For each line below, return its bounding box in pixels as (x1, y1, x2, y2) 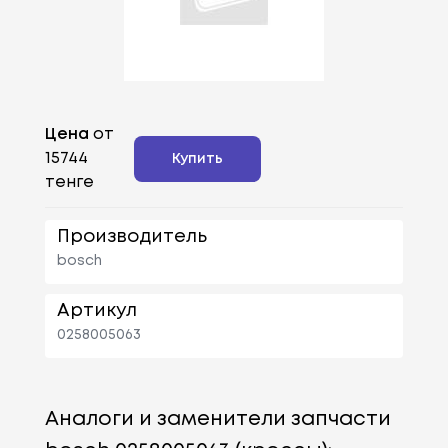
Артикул (56, 302, 137, 319)
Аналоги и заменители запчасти (44, 409, 391, 429)
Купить (171, 152, 223, 165)
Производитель (56, 228, 207, 245)
